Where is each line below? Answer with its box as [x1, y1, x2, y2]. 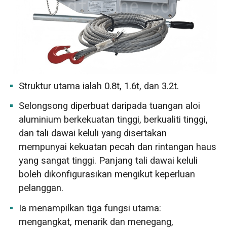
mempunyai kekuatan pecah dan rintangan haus [19, 140, 217, 155]
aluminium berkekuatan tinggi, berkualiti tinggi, [19, 112, 208, 127]
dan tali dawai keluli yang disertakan [19, 126, 167, 141]
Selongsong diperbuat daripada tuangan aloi [19, 99, 201, 113]
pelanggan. [19, 181, 64, 196]
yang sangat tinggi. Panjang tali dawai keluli [19, 154, 198, 168]
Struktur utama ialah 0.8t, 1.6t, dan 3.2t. [19, 79, 179, 94]
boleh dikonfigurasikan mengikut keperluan [19, 167, 196, 182]
